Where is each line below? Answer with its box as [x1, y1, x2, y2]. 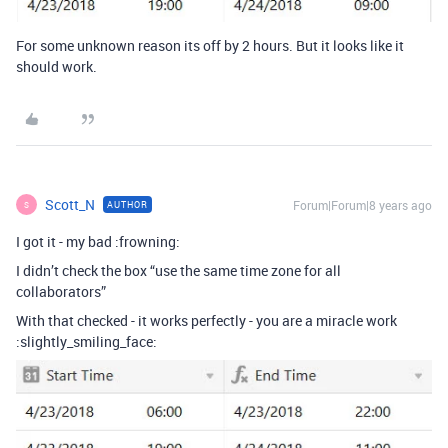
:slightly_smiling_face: [16, 332, 157, 352]
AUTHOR [107, 198, 148, 212]
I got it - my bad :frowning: [16, 232, 180, 252]
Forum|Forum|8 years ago [293, 197, 432, 214]
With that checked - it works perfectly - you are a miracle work [16, 311, 397, 331]
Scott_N [45, 195, 95, 215]
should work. [16, 57, 97, 77]
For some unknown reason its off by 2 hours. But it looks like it [16, 36, 404, 56]
